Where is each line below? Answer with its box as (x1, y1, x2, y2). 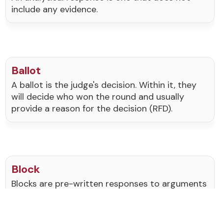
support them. (11, 201, 70, 214)
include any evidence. (11, 3, 98, 16)
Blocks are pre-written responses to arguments (11, 178, 207, 190)
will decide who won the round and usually (11, 90, 185, 103)
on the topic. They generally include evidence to (11, 190, 208, 202)
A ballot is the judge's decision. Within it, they (11, 79, 197, 91)
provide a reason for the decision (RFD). (11, 102, 173, 114)
